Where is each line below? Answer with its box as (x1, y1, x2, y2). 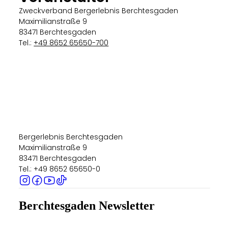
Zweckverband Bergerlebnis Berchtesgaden (19, 6, 179, 16)
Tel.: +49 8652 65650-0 (19, 164, 101, 175)
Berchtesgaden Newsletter (19, 199, 155, 213)
